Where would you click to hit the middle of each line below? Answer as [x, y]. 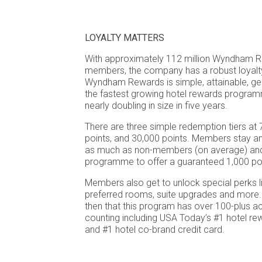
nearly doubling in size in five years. [156, 106]
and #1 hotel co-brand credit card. [155, 230]
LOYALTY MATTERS [125, 38]
